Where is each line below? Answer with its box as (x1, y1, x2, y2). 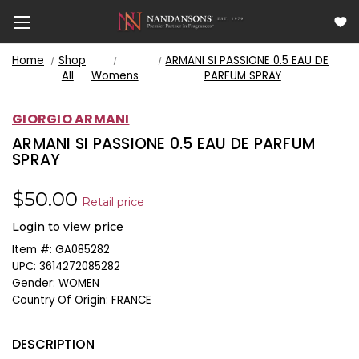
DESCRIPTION (12, 334, 95, 353)
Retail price (82, 194, 144, 209)
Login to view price (12, 219, 123, 234)
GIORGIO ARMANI (12, 110, 130, 128)
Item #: (12, 241, 52, 257)
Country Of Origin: (12, 292, 108, 308)
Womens (91, 68, 139, 83)
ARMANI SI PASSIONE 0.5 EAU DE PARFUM (12, 132, 315, 155)
